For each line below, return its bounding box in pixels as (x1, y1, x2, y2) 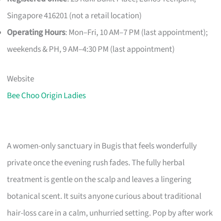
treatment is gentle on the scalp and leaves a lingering (7, 173, 192, 185)
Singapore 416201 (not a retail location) (7, 10, 142, 22)
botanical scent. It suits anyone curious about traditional (7, 190, 202, 202)
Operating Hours (7, 27, 66, 39)
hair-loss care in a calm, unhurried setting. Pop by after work (7, 207, 213, 219)
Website (7, 73, 35, 85)
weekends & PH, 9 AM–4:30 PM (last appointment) (7, 43, 175, 56)
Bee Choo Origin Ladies (7, 89, 86, 102)
